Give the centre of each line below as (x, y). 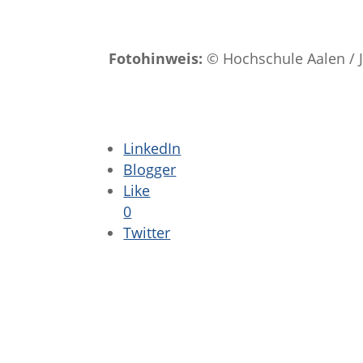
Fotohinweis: (156, 58)
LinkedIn (152, 149)
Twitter (147, 233)
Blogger (150, 170)
